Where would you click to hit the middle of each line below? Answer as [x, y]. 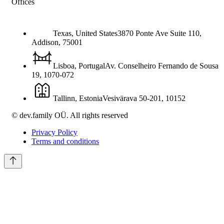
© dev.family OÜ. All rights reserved [70, 115]
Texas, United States [85, 33]
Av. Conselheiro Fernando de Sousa [162, 66]
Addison [45, 42]
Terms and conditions [65, 141]
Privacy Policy [54, 132]
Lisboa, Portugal [79, 66]
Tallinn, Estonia [78, 98]
